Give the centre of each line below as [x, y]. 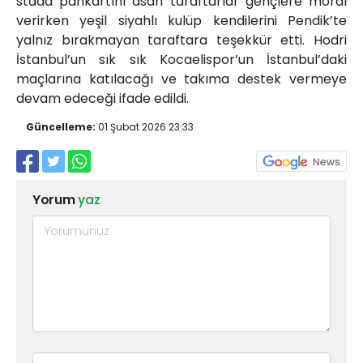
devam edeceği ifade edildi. [102, 99]
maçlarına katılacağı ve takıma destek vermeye [181, 79]
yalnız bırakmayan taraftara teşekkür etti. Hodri [181, 41]
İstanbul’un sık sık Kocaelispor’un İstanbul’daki [181, 60]
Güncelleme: [61, 127]
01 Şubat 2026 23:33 [145, 127]
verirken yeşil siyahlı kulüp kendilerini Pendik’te [181, 21]
